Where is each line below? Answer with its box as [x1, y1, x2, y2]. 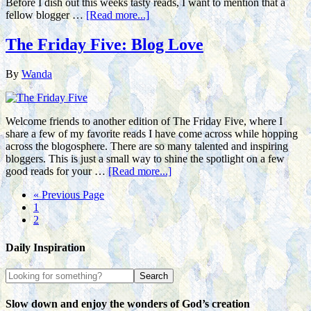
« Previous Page [33, 189, 104, 201]
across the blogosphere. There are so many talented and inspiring [6, 140, 288, 153]
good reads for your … [6, 165, 108, 178]
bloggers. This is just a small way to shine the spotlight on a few [6, 153, 285, 165]
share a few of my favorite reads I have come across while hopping [6, 128, 298, 140]
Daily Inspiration [6, 241, 85, 253]
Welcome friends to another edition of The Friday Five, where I [6, 115, 283, 128]
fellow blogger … [6, 9, 86, 22]
